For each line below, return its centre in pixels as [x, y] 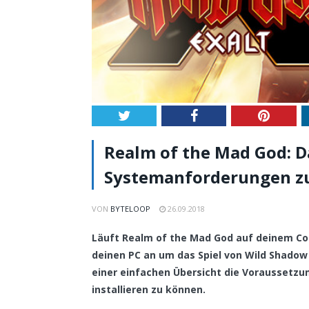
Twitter [150, 116]
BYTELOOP [130, 209]
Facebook [224, 116]
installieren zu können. [149, 290]
